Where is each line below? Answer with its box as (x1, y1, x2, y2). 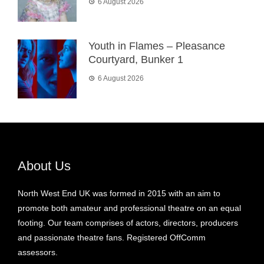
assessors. (18, 247, 58, 257)
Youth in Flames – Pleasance (88, 39, 225, 52)
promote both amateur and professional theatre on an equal (18, 203, 241, 213)
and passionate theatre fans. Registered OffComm (18, 232, 206, 242)
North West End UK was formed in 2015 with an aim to (18, 188, 220, 198)
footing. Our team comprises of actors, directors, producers (18, 217, 238, 227)
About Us (18, 158, 71, 173)
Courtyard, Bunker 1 (88, 53, 183, 65)
